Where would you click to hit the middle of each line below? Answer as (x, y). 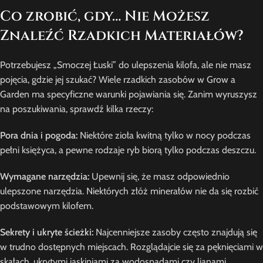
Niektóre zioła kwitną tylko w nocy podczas (164, 135)
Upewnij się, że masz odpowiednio (159, 176)
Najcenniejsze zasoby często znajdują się (175, 232)
